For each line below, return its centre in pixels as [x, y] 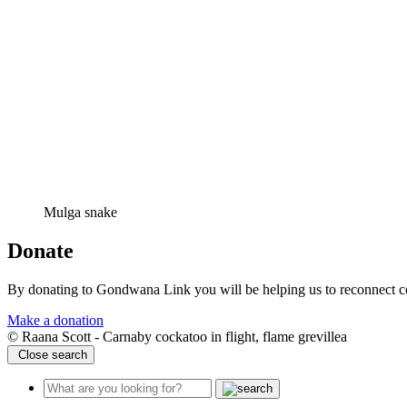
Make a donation [55, 320]
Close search [51, 354]
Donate [40, 250]
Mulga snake [80, 212]
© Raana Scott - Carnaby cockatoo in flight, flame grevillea [177, 336]
